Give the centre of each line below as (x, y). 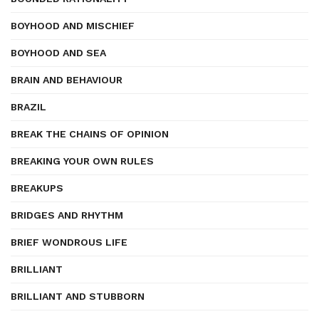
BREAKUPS (37, 188)
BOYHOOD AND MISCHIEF (73, 26)
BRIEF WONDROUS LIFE (69, 242)
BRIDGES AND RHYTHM (67, 215)
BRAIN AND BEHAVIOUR (67, 80)
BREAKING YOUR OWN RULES (82, 161)
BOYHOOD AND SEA (58, 53)
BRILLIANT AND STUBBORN (78, 296)
